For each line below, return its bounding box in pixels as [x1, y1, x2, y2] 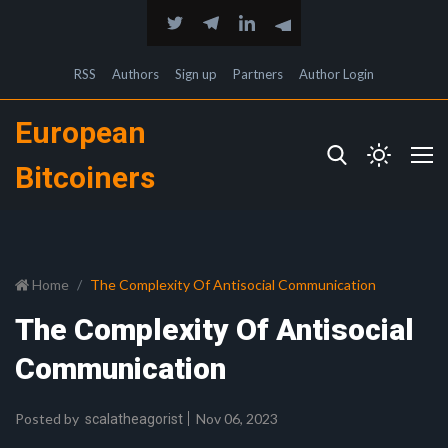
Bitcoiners [15, 160, 155, 195]
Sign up [175, 66, 217, 82]
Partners [233, 66, 283, 82]
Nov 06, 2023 [193, 410, 278, 427]
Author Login [299, 66, 374, 82]
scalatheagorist [85, 411, 183, 427]
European [15, 115, 146, 150]
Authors [112, 66, 159, 82]
